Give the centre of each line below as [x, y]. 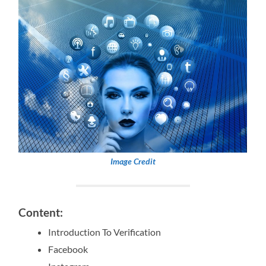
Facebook [68, 249]
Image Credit [133, 161]
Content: [41, 213]
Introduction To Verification [105, 232]
